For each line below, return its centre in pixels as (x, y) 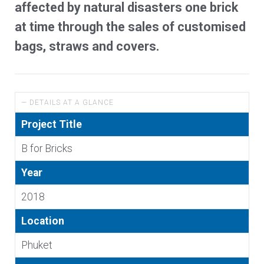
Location (43, 221)
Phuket (37, 245)
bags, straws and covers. (87, 46)
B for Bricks (47, 148)
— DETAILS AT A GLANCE (67, 103)
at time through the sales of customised (130, 27)
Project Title (52, 124)
